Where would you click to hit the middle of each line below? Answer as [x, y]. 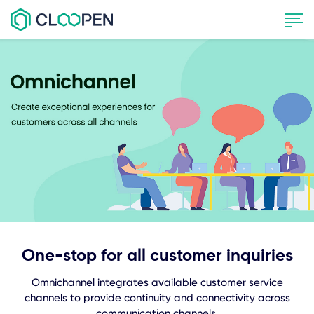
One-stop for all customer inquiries [157, 255]
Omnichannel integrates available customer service [157, 282]
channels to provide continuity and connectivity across [157, 298]
